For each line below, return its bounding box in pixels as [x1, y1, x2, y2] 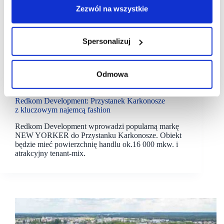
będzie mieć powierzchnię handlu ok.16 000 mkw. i [15, 139, 178, 148]
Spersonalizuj [82, 36, 130, 45]
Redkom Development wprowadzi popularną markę [15, 121, 179, 130]
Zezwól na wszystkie [76, 4, 148, 13]
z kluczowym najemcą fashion [15, 105, 110, 114]
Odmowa [96, 69, 128, 78]
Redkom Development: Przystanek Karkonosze [15, 96, 165, 105]
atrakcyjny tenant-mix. [15, 148, 85, 157]
